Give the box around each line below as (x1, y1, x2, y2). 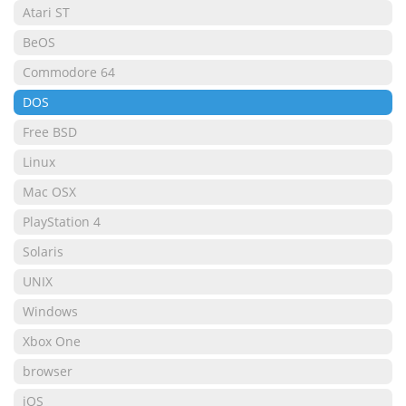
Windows (23, 303, 78, 320)
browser (23, 362, 72, 380)
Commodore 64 (23, 63, 115, 81)
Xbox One (23, 333, 81, 350)
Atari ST (23, 4, 70, 21)
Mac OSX (23, 183, 76, 200)
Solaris (23, 243, 63, 260)
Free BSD (23, 123, 77, 140)
